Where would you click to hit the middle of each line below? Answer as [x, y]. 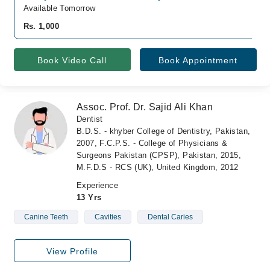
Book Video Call [72, 60]
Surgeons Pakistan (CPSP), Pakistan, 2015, [159, 155]
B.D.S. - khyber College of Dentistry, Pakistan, [164, 131]
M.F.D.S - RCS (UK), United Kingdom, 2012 [158, 167]
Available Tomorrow [59, 8]
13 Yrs [89, 197]
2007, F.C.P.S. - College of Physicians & [152, 143]
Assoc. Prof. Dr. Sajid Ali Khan [145, 107]
